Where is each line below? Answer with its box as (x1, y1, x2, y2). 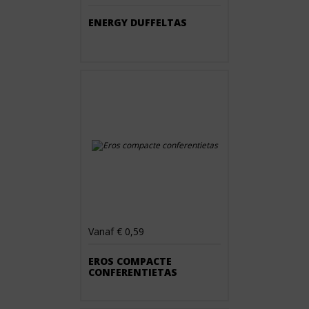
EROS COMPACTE (88, 255, 172, 268)
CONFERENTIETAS (88, 266, 177, 279)
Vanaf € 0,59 (88, 225, 144, 238)
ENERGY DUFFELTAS (88, 16, 187, 29)
